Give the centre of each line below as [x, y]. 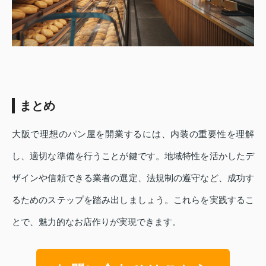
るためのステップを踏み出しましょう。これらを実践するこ [133, 199]
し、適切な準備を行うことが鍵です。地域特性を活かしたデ [133, 156]
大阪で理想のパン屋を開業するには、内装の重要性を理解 [133, 134]
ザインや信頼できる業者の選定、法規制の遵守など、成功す [133, 178]
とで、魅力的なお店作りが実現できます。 [96, 221]
